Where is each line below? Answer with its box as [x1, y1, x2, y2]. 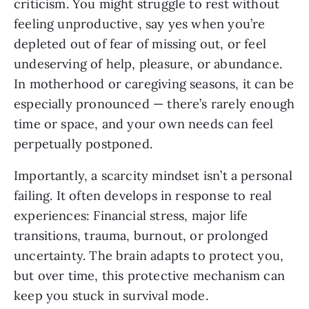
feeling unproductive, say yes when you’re [14, 16, 266, 32]
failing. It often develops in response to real [14, 188, 272, 204]
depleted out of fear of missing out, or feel [14, 36, 266, 52]
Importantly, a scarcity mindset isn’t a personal [14, 168, 292, 184]
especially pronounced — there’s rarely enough [14, 96, 295, 112]
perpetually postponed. [14, 136, 152, 152]
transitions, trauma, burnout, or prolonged [14, 228, 269, 244]
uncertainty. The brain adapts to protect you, [14, 248, 284, 264]
